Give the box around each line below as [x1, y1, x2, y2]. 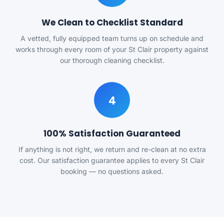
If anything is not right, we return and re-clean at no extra [18, 145, 206, 153]
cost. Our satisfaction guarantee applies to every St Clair [19, 156, 204, 164]
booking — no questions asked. [60, 167, 163, 175]
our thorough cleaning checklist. [59, 56, 164, 64]
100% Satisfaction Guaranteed [43, 127, 180, 139]
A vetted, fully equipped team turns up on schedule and [20, 34, 203, 42]
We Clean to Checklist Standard [41, 16, 183, 28]
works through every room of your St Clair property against [15, 45, 208, 53]
